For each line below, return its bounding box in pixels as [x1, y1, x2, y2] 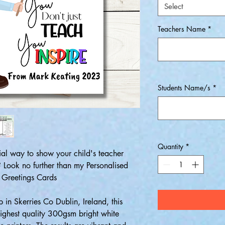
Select [164, 2, 183, 11]
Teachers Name [158, 24, 205, 34]
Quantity [158, 142, 183, 151]
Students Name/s [158, 83, 210, 92]
